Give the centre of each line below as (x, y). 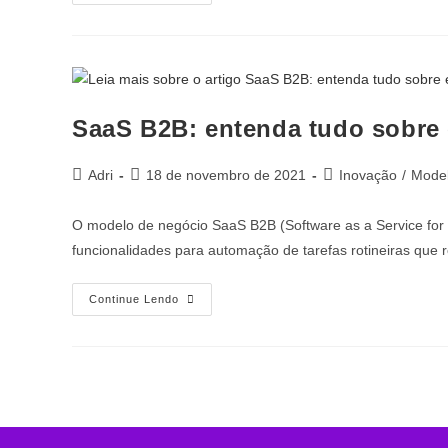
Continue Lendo (134, 298)
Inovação (368, 174)
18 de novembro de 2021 (226, 174)
